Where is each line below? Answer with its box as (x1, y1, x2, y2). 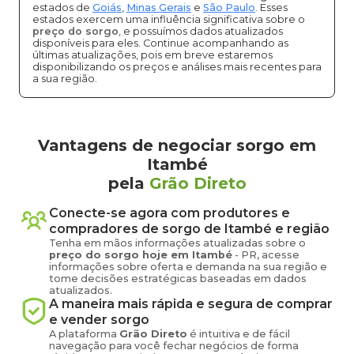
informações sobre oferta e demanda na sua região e (49, 261, 327, 273)
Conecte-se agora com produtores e (49, 205, 290, 220)
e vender (49, 312, 107, 327)
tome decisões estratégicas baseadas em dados (49, 273, 307, 284)
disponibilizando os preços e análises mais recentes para (32, 61, 322, 73)
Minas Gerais (126, 2, 191, 13)
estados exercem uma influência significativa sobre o (32, 13, 305, 25)
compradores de (49, 221, 159, 236)
